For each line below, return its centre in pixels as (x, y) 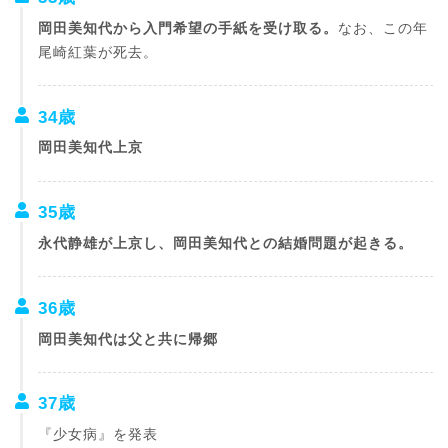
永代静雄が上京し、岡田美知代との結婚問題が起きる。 (225, 243)
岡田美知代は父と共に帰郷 (127, 339)
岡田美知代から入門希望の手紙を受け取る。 (187, 28)
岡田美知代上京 (90, 148)
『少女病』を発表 (97, 435)
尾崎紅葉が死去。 (97, 52)
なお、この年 (382, 28)
